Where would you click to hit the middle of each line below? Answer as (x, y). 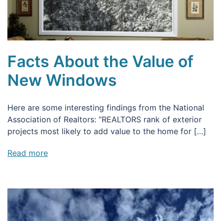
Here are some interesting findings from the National (106, 108)
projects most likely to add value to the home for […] (107, 131)
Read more (28, 153)
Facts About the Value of (100, 62)
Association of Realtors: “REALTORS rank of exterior (105, 120)
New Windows (62, 80)
